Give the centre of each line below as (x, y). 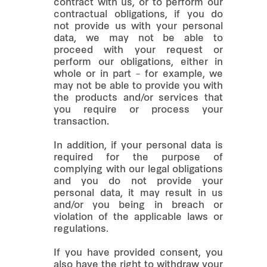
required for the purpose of (138, 158)
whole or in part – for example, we (138, 74)
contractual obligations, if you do (138, 15)
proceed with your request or (138, 50)
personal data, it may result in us (138, 193)
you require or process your (138, 110)
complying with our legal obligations (138, 170)
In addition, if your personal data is (138, 146)
